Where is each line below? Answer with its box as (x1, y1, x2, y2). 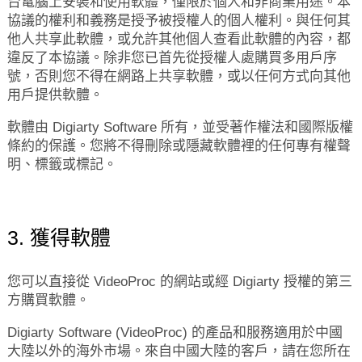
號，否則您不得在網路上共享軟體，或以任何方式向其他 (6, 69, 351, 84)
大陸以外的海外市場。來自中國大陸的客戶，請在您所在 (6, 343, 351, 359)
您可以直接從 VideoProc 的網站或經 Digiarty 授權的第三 (6, 274, 352, 289)
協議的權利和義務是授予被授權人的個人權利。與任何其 (6, 13, 351, 28)
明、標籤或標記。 (6, 157, 117, 172)
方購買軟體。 (6, 293, 90, 308)
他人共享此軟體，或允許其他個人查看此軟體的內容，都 (6, 32, 351, 47)
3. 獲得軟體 (6, 226, 111, 249)
